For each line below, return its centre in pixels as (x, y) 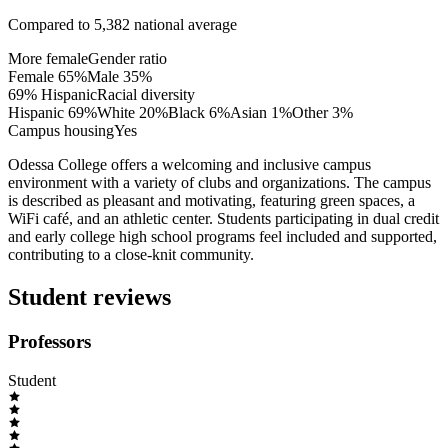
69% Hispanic (52, 95)
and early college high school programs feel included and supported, (222, 237)
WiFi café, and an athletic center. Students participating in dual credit (223, 219)
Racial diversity (146, 95)
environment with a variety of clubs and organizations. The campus (219, 183)
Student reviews (89, 297)
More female (48, 59)
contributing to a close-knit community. (131, 255)
